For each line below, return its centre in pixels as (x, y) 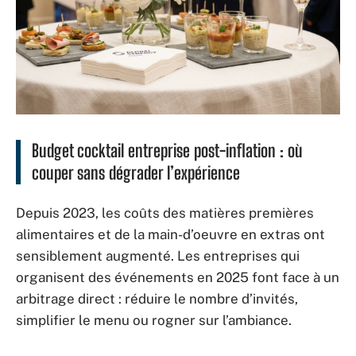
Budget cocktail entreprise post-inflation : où (167, 151)
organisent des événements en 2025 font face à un (178, 277)
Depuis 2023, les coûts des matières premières (165, 213)
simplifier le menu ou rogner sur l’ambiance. (154, 320)
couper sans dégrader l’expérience (136, 173)
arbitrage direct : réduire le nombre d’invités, (157, 298)
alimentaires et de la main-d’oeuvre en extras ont (170, 234)
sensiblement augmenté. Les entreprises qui (158, 255)
